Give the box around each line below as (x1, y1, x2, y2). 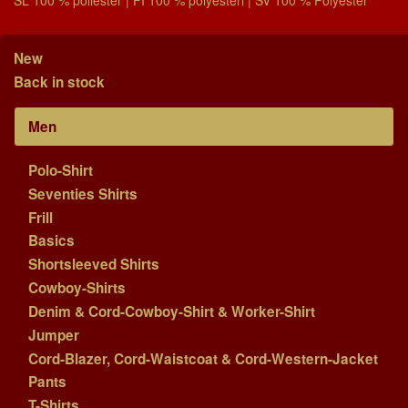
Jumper (27, 324, 79, 345)
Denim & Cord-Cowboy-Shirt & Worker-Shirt (27, 301, 315, 321)
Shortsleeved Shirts (27, 254, 159, 275)
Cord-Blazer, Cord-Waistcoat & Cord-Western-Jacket (27, 348, 378, 369)
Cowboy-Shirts (27, 278, 126, 299)
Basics (27, 230, 75, 251)
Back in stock (14, 72, 106, 93)
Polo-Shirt (27, 159, 93, 180)
